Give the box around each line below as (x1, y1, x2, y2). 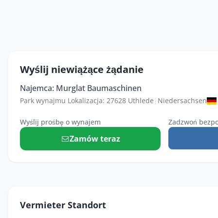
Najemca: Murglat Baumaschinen (20, 83, 142, 93)
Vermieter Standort (20, 199, 106, 211)
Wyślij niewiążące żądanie (20, 63, 144, 76)
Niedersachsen (158, 96, 207, 105)
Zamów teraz (70, 133, 121, 144)
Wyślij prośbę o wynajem (20, 117, 101, 127)
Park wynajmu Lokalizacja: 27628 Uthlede (20, 96, 154, 105)
